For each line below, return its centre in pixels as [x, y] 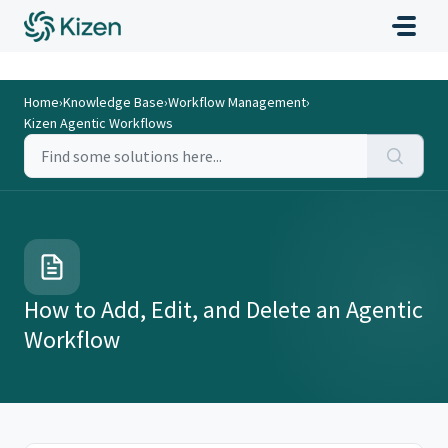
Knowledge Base [113, 102]
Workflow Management [237, 102]
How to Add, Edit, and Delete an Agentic [223, 309]
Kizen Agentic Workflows [98, 123]
